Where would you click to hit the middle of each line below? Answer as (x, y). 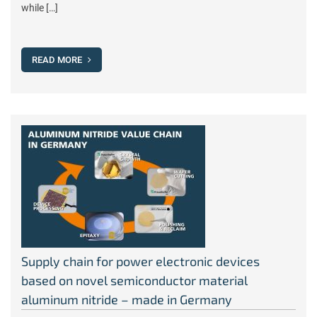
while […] (40, 8)
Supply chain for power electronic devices (140, 261)
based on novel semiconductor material (134, 280)
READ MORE (58, 60)
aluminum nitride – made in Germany (127, 299)
